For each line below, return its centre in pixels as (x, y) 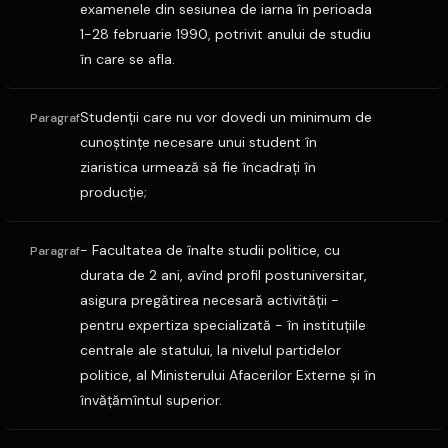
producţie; (113, 192)
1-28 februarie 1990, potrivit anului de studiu (225, 34)
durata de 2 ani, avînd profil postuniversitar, (223, 275)
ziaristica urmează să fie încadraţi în (198, 167)
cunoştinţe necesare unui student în (198, 142)
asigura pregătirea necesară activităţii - (209, 300)
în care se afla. (127, 59)
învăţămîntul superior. (151, 400)
